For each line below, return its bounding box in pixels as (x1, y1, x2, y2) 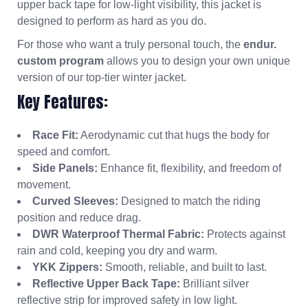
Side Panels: (32, 162, 98, 174)
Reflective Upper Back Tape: (32, 277, 180, 289)
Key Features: (17, 89, 108, 114)
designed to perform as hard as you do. (17, 14, 206, 27)
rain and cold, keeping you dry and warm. (17, 244, 217, 256)
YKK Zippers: (32, 261, 102, 273)
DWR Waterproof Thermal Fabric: (32, 228, 204, 240)
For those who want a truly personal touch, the (17, 38, 243, 50)
